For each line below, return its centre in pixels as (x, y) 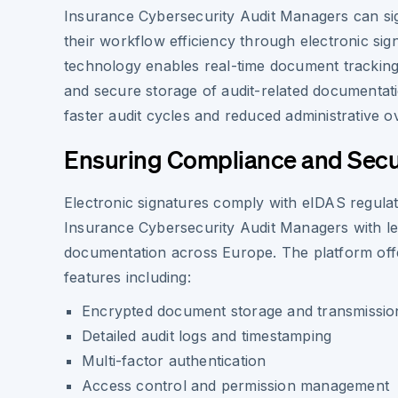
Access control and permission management (235, 386)
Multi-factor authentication (174, 361)
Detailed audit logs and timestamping (207, 336)
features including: (127, 277)
